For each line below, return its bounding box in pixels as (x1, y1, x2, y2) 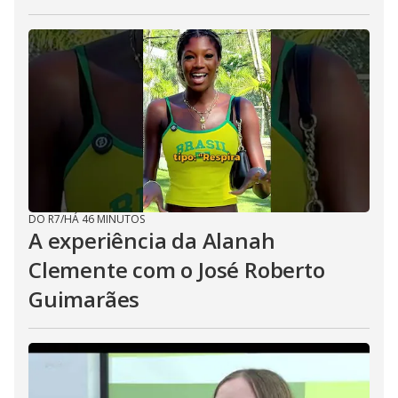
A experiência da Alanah (28, 226, 275, 255)
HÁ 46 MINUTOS (64, 211, 145, 227)
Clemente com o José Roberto (28, 255, 325, 284)
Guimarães (28, 284, 140, 314)
